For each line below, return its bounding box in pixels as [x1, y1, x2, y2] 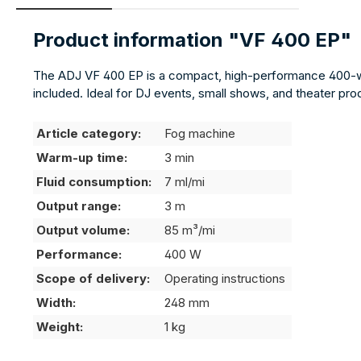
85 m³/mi [164, 222, 215, 239]
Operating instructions [164, 271, 285, 287]
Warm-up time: [36, 150, 127, 166]
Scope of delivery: [36, 271, 150, 287]
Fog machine [164, 126, 235, 142]
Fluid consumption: [36, 174, 151, 190]
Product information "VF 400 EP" [33, 28, 351, 52]
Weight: [36, 319, 83, 335]
